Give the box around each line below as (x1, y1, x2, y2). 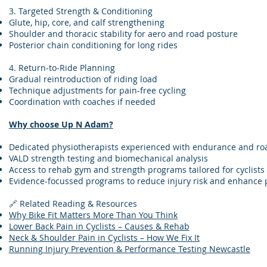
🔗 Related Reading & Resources (8, 198, 137, 209)
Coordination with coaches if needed (8, 96, 156, 107)
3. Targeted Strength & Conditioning (8, 5, 153, 17)
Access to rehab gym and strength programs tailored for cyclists (8, 164, 265, 175)
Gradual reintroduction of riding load (8, 73, 157, 85)
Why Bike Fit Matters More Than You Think (8, 209, 178, 221)
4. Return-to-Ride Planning (8, 62, 115, 73)
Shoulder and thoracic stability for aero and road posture (8, 28, 238, 39)
